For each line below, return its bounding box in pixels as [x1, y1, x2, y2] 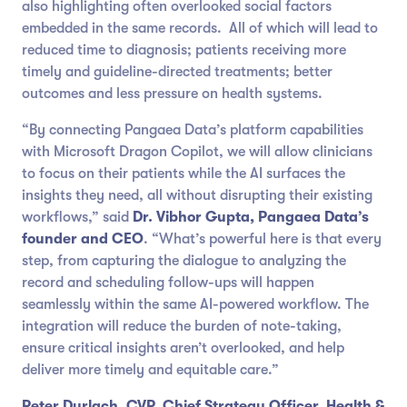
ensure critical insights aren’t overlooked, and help [22, 340, 345, 357]
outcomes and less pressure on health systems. [22, 85, 327, 103]
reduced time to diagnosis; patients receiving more [22, 42, 347, 59]
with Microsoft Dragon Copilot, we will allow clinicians [22, 144, 373, 161]
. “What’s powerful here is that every [144, 231, 382, 248]
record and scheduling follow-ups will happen [22, 274, 315, 292]
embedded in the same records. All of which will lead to [22, 20, 379, 37]
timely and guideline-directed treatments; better [22, 64, 333, 81]
